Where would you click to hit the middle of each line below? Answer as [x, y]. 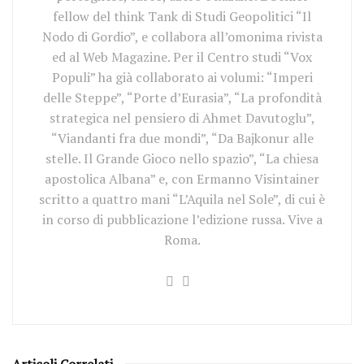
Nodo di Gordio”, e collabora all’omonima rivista [182, 37]
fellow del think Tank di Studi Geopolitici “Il [182, 16]
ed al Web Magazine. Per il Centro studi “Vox [182, 57]
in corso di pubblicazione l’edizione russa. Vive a [182, 219]
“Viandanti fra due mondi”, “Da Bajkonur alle [182, 138]
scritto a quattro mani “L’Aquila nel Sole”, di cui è [182, 199]
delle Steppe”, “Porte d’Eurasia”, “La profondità [182, 97]
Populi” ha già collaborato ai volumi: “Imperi [182, 77]
